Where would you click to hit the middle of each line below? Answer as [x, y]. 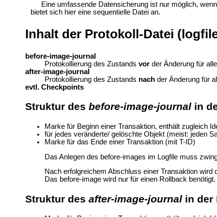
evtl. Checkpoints [54, 87]
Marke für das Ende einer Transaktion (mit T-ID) [120, 142]
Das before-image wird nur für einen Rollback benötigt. [130, 179]
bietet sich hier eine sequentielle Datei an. [95, 12]
